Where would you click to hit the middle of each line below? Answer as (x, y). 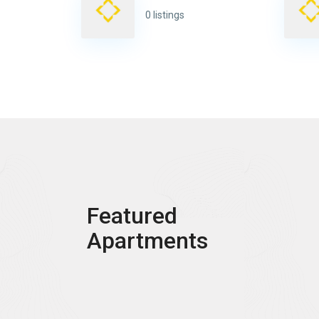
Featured (132, 215)
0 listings (164, 15)
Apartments (147, 240)
